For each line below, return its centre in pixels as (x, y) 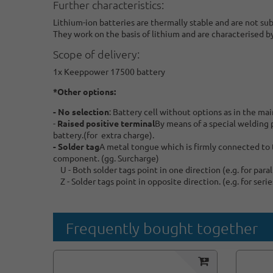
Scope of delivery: (96, 54)
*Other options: (84, 91)
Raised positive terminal (106, 123)
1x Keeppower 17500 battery (109, 71)
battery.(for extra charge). (104, 134)
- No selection (81, 111)
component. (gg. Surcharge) (106, 158)
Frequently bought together (162, 228)
